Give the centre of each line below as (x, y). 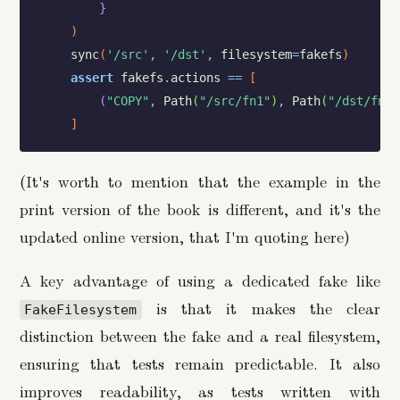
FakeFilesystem (81, 310)
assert (92, 78)
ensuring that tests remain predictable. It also (200, 363)
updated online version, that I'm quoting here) (185, 237)
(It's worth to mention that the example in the (200, 181)
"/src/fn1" (234, 101)
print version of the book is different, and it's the (200, 209)
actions (195, 78)
